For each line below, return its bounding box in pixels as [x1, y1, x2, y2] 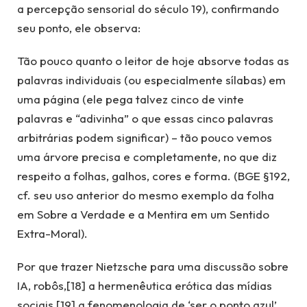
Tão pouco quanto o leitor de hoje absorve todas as [17, 53, 289, 68]
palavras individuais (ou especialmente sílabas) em [17, 72, 286, 87]
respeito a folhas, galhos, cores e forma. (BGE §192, [17, 168, 290, 183]
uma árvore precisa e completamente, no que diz [17, 149, 277, 164]
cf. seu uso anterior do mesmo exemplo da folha [17, 187, 274, 202]
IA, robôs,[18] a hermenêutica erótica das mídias [17, 278, 272, 293]
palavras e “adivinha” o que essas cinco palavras [17, 110, 273, 125]
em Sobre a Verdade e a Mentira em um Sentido [17, 206, 269, 221]
